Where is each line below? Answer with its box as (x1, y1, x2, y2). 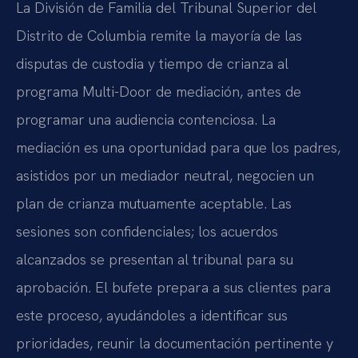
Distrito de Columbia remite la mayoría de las (16, 26, 302, 45)
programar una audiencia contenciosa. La (16, 109, 276, 129)
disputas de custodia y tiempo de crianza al (16, 54, 288, 73)
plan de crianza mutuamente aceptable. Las (16, 193, 292, 213)
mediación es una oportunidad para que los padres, (16, 137, 340, 157)
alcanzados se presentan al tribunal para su (16, 249, 293, 268)
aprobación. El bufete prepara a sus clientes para (16, 277, 331, 296)
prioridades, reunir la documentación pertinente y (16, 333, 333, 352)
